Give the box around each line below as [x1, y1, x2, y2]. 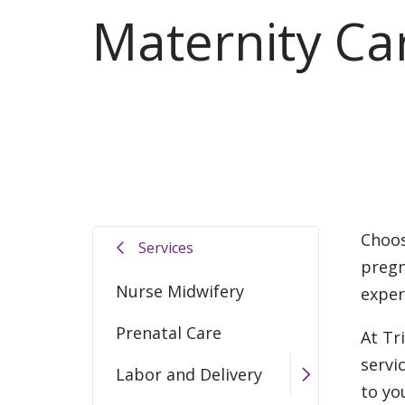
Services [138, 238, 193, 259]
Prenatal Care [116, 321, 221, 344]
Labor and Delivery [116, 363, 262, 386]
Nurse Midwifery [116, 279, 244, 302]
